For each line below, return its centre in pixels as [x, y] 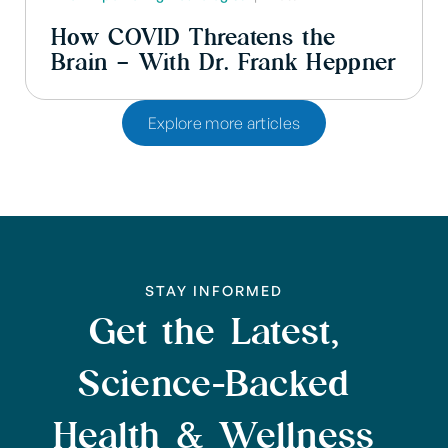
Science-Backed [214, 381]
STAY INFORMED [214, 290]
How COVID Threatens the [193, 36]
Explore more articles [224, 122]
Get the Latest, [214, 329]
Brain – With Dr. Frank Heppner [224, 61]
